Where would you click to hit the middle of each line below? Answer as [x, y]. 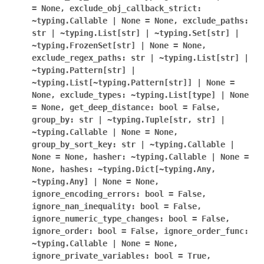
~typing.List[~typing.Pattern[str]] [112, 82]
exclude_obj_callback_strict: [136, 8]
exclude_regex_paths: [79, 58]
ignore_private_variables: [91, 256]
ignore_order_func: [206, 231]
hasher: [110, 157]
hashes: [77, 169]
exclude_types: [93, 95]
